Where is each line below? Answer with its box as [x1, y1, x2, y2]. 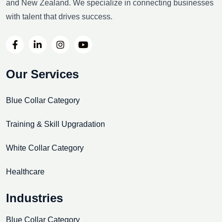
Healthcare [6, 167, 45, 176]
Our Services [6, 67, 79, 81]
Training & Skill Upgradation [6, 119, 105, 128]
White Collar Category [6, 143, 84, 152]
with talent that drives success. [6, 12, 112, 21]
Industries [6, 191, 63, 205]
